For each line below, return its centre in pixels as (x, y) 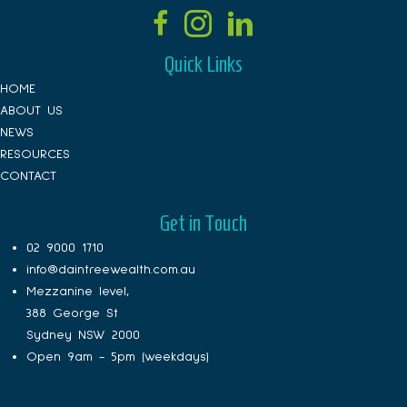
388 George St (72, 313)
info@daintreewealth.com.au (110, 270)
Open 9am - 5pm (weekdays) (117, 357)
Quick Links (203, 64)
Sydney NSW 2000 (83, 335)
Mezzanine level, (77, 292)
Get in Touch (203, 223)
